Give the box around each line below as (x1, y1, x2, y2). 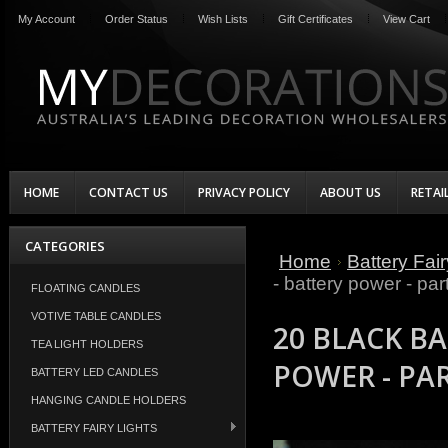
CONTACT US (89, 184, 168, 201)
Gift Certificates (278, 13, 353, 25)
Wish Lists (198, 13, 248, 25)
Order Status (105, 13, 168, 25)
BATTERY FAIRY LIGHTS (31, 422, 157, 434)
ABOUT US (320, 184, 381, 201)
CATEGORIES (25, 237, 105, 255)
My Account (18, 13, 75, 25)
